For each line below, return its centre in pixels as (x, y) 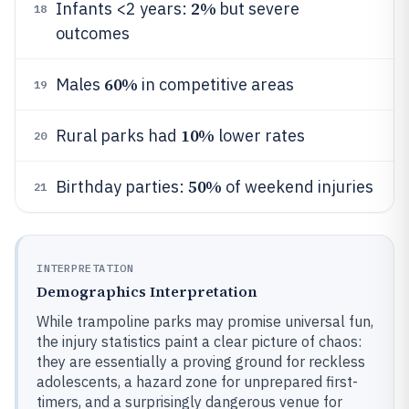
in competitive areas (215, 84)
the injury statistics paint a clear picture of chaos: (199, 341)
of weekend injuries (297, 187)
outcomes (93, 33)
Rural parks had (118, 136)
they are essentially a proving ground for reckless (201, 362)
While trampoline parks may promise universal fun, (205, 321)
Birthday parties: (122, 187)
